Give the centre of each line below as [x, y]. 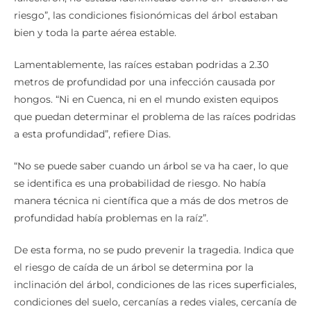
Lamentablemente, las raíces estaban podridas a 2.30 [141, 64]
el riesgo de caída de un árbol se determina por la [134, 267]
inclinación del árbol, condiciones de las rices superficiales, [155, 284]
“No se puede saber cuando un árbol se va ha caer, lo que [151, 166]
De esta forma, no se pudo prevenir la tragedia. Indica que [154, 250]
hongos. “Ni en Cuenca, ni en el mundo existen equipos [146, 99]
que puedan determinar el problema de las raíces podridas [155, 116]
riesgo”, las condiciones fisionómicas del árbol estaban [146, 15]
